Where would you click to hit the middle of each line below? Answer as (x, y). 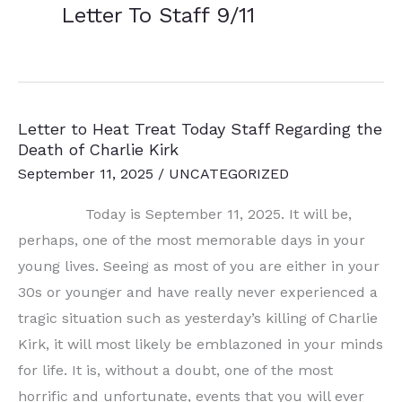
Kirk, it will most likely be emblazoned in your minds (201, 344)
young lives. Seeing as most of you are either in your (199, 266)
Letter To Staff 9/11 (158, 16)
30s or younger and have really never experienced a (198, 292)
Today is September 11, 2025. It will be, (185, 214)
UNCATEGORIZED (229, 173)
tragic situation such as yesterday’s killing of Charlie (198, 318)
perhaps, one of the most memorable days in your (192, 240)
